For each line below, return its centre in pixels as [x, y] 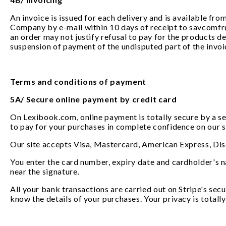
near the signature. [46, 171]
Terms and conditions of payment [78, 81]
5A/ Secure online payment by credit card [95, 99]
